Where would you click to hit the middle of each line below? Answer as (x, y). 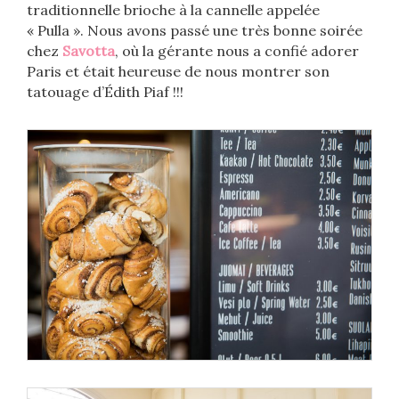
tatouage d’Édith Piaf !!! (105, 92)
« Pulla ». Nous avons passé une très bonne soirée (195, 31)
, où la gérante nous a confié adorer (237, 51)
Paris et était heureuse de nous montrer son (178, 72)
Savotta (89, 51)
